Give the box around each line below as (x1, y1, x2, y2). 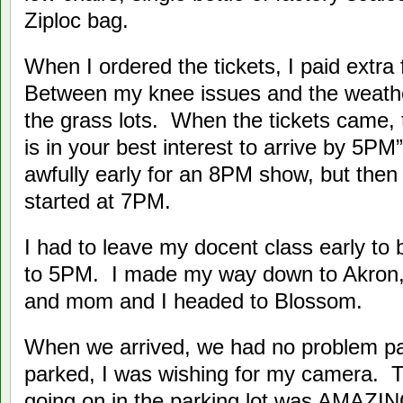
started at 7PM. (24, 188, 171, 213)
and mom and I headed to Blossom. (24, 288, 363, 313)
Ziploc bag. (24, 7, 129, 32)
